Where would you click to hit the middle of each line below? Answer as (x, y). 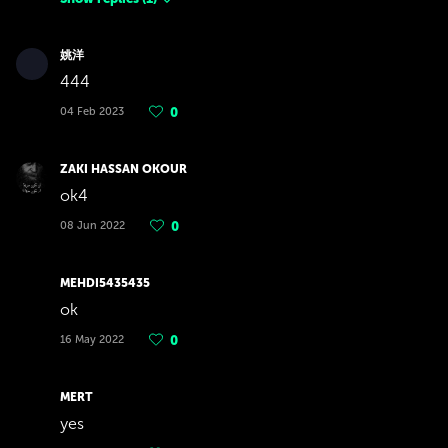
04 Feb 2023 (92, 111)
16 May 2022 (92, 339)
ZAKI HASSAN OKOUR (123, 169)
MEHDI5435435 (105, 283)
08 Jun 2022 (92, 225)
